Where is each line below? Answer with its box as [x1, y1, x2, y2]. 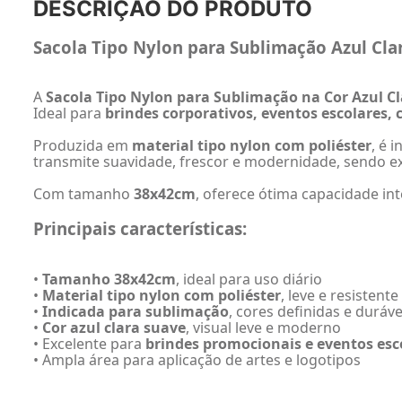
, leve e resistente [281, 284, 398, 305]
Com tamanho [33, 184, 134, 205]
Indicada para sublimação [42, 301, 229, 321]
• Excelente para [33, 333, 145, 354]
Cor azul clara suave [42, 317, 186, 337]
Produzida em [33, 135, 132, 156]
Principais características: [33, 217, 247, 240]
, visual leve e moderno [186, 317, 341, 337]
